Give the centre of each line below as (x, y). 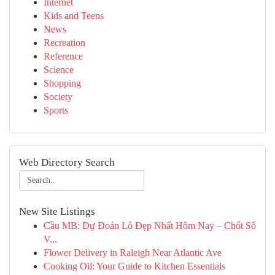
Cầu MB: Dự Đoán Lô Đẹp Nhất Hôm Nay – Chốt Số (150, 226)
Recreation (64, 43)
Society (58, 97)
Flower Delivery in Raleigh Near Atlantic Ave (133, 253)
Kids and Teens (74, 16)
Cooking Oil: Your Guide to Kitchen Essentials (134, 266)
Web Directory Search (67, 162)
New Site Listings (57, 211)
